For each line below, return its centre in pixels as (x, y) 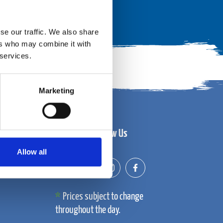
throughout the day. (88, 210)
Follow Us (111, 133)
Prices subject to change (103, 197)
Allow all (32, 152)
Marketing (56, 91)
